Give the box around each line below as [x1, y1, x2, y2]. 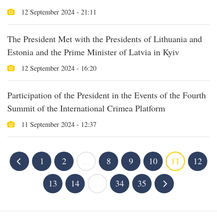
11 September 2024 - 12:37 [19, 119, 96, 129]
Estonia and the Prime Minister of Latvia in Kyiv [7, 46, 179, 58]
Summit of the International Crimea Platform [7, 102, 165, 114]
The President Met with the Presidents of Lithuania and [7, 32, 202, 45]
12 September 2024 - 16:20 [19, 63, 96, 73]
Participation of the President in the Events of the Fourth [7, 89, 206, 101]
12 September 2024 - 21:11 [19, 7, 96, 16]
